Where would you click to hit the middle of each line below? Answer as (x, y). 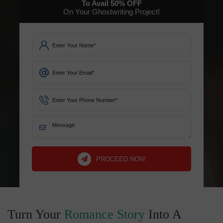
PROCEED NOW (121, 159)
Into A (163, 215)
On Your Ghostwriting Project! (111, 12)
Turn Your (36, 215)
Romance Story (105, 215)
